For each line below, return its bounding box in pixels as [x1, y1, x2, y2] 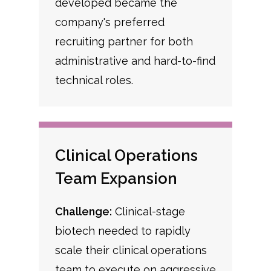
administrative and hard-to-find [54, 54, 215, 68]
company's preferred [54, 16, 165, 29]
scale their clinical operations [54, 244, 207, 257]
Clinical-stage [111, 205, 185, 218]
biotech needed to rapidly [54, 224, 191, 238]
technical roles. [54, 74, 133, 87]
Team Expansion [54, 169, 177, 188]
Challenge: [54, 205, 112, 218]
